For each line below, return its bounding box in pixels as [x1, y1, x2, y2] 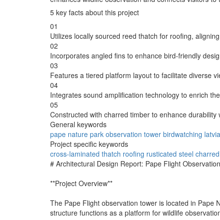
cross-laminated [50, 148, 100, 159]
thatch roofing [102, 148, 144, 159]
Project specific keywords [50, 138, 128, 149]
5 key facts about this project [50, 7, 139, 17]
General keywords [50, 119, 107, 129]
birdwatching [163, 129, 202, 139]
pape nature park [50, 129, 104, 139]
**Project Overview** [50, 178, 112, 188]
